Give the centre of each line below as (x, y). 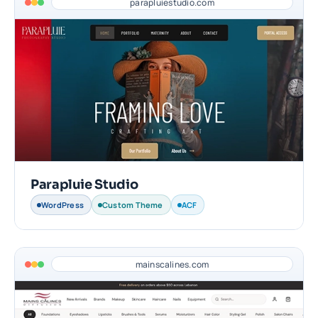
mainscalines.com (172, 264)
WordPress (62, 205)
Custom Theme (132, 205)
